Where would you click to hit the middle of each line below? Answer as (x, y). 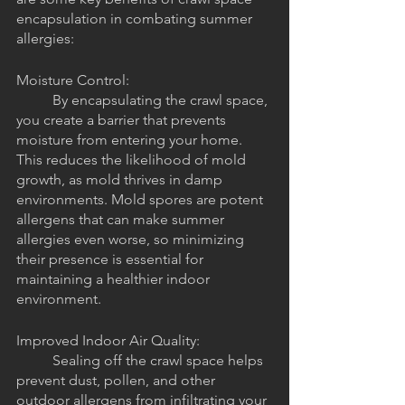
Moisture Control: (75, 80)
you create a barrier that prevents (123, 120)
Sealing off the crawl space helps (34, 361)
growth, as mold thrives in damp (121, 180)
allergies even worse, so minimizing (132, 240)
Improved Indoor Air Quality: (110, 341)
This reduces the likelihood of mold (133, 160)
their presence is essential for (112, 259)
